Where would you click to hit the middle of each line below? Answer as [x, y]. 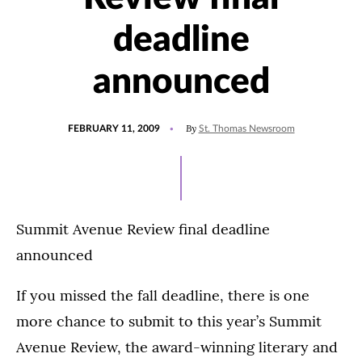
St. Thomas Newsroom [246, 128]
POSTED [86, 121]
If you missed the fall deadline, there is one [163, 295]
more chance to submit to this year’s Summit [169, 321]
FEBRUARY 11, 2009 [114, 128]
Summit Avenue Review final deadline [143, 229]
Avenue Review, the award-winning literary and [177, 347]
